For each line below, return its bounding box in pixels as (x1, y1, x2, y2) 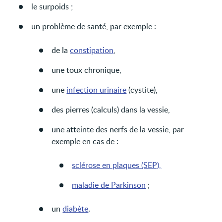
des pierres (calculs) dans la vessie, (52, 104, 170, 115)
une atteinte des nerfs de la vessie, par (52, 123, 184, 135)
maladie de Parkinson (72, 179, 146, 190)
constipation (70, 44, 114, 55)
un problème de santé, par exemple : (31, 20, 157, 32)
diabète (62, 203, 89, 214)
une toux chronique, (52, 64, 122, 75)
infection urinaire (66, 84, 127, 95)
